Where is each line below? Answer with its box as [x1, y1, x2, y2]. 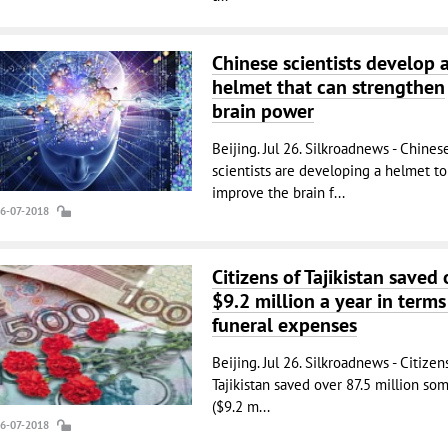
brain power [211, 98, 314, 124]
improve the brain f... [211, 183, 345, 202]
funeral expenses [211, 312, 357, 338]
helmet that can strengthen [211, 74, 445, 100]
